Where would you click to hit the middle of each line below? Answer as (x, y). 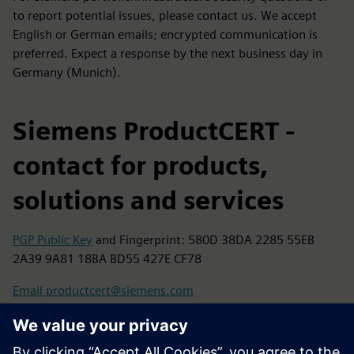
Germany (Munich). (67, 72)
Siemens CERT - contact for (177, 330)
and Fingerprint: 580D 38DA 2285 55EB (203, 240)
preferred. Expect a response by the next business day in (168, 53)
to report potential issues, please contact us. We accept (165, 15)
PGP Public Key (53, 240)
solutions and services (148, 200)
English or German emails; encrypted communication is (165, 34)
